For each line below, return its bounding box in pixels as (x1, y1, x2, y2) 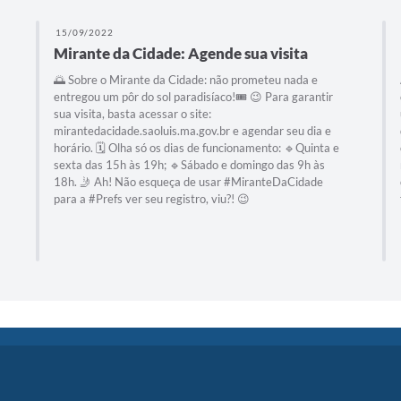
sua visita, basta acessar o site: (53, 106, 211, 121)
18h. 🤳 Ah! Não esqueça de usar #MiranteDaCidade (53, 174, 323, 189)
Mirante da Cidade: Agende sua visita (53, 43, 308, 63)
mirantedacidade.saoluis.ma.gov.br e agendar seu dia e (53, 123, 331, 138)
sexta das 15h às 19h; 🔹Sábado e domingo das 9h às (53, 157, 325, 172)
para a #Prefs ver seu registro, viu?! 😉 (53, 191, 250, 206)
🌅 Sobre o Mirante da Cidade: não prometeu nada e (53, 72, 318, 87)
